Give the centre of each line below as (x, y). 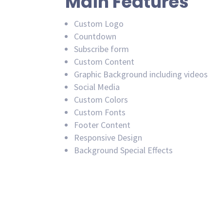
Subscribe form (102, 49)
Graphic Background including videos (141, 74)
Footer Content (102, 125)
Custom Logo (99, 24)
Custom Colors (101, 100)
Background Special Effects (124, 150)
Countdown (95, 36)
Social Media (97, 87)
